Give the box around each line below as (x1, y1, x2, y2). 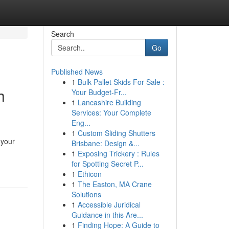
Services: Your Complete (71, 107, 151, 118)
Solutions (71, 189, 101, 199)
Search (51, 29, 74, 39)
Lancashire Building (77, 97, 141, 107)
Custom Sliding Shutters (77, 128, 155, 138)
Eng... (71, 118, 90, 128)
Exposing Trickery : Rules (77, 148, 159, 158)
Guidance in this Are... (71, 210, 143, 220)
